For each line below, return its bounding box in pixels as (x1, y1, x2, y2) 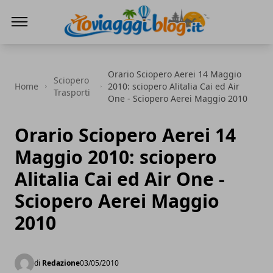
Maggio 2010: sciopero (15, 144, 217, 169)
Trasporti (53, 87, 90, 98)
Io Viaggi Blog (62, 39, 126, 52)
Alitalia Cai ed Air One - (15, 166, 225, 191)
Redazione (42, 258, 80, 268)
